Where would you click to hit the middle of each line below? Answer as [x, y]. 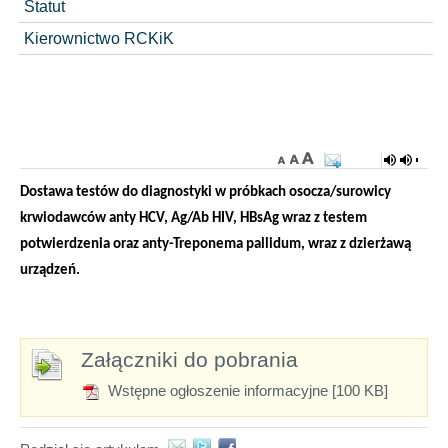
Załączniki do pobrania [189, 359]
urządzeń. [50, 270]
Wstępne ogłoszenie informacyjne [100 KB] [246, 390]
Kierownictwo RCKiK [98, 37]
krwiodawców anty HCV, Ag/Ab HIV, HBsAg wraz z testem [193, 218]
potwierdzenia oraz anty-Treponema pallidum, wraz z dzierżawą [215, 244]
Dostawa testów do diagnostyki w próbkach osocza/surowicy [205, 192]
